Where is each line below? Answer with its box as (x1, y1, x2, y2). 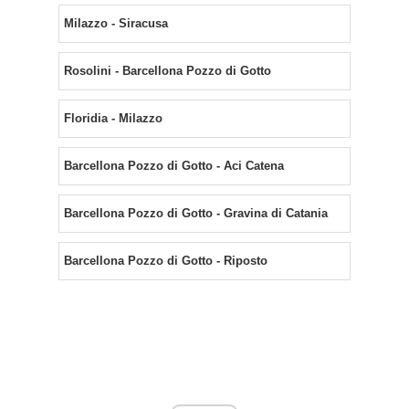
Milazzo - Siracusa (64, 16, 168, 31)
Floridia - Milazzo (64, 111, 163, 126)
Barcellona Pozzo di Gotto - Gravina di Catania (64, 206, 328, 221)
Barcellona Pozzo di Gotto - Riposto (64, 254, 267, 268)
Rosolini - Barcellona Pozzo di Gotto (64, 64, 271, 79)
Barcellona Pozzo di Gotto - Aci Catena (64, 159, 284, 173)
